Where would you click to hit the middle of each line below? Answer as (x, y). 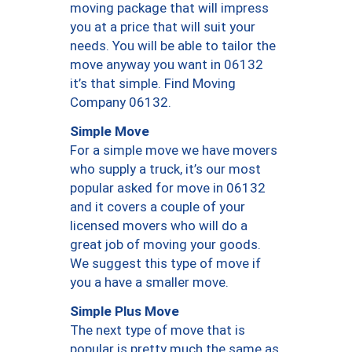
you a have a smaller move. (149, 282)
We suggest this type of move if (165, 264)
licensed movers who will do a (159, 226)
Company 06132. (121, 103)
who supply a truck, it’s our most (165, 169)
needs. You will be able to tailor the (173, 46)
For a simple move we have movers (174, 150)
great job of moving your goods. (165, 245)
